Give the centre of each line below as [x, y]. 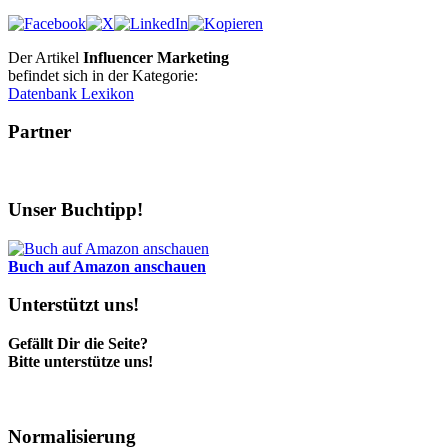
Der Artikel [45, 57]
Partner [39, 132]
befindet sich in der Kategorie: [103, 75]
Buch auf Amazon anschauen [107, 266]
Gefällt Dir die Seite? [78, 343]
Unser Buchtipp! [75, 209]
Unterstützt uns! [73, 305]
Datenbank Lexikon [71, 93]
